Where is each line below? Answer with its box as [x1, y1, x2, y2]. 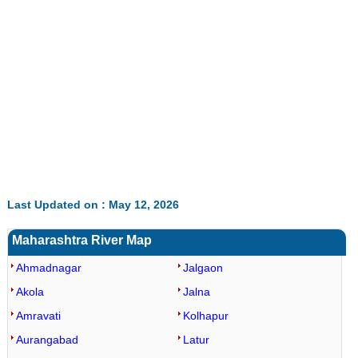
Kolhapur [182, 309, 229, 322]
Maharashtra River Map [11, 233, 152, 247]
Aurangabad [15, 333, 78, 346]
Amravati [15, 309, 61, 322]
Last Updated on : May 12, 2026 [6, 198, 179, 211]
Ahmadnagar [15, 261, 82, 274]
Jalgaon [182, 261, 223, 274]
